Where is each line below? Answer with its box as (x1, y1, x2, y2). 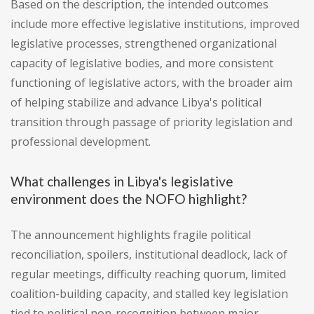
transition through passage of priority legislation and (11, 114, 292, 130)
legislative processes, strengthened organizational (11, 36, 277, 52)
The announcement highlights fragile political (11, 227, 251, 243)
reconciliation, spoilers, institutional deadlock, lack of (11, 247, 287, 263)
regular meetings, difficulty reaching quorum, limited (11, 266, 286, 282)
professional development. (11, 134, 151, 150)
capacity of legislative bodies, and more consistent (11, 55, 273, 71)
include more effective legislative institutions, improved (11, 16, 299, 32)
